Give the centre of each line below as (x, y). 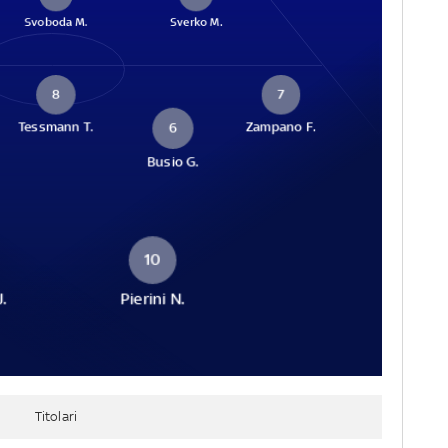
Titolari (56, 416)
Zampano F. (281, 126)
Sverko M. (196, 22)
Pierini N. (153, 298)
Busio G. (173, 162)
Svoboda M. (56, 22)
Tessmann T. (56, 126)
